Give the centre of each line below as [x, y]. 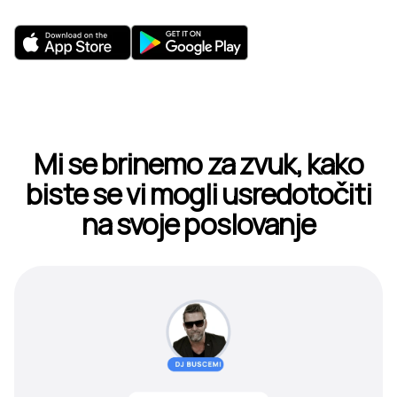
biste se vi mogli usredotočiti [198, 194]
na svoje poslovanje [198, 224]
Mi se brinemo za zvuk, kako [198, 164]
